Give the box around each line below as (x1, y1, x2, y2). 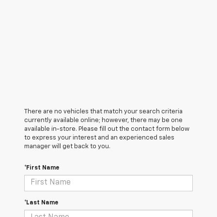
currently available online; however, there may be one (24, 117, 183, 124)
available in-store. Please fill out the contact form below (24, 125, 189, 132)
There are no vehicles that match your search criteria (24, 108, 183, 115)
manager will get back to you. (24, 143, 110, 150)
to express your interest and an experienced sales (24, 134, 174, 141)
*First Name (24, 165, 59, 171)
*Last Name (24, 200, 58, 206)
